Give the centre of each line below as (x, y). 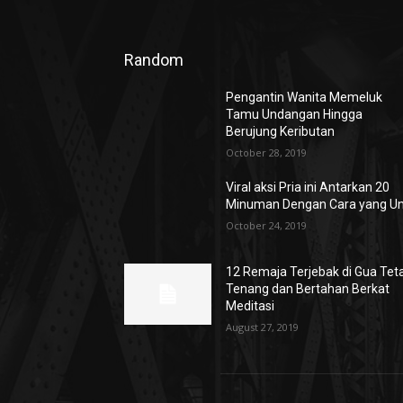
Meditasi (251, 306)
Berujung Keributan (281, 132)
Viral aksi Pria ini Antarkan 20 (308, 188)
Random (154, 60)
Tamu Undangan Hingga (295, 115)
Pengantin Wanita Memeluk (304, 98)
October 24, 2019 (267, 226)
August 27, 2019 (263, 327)
